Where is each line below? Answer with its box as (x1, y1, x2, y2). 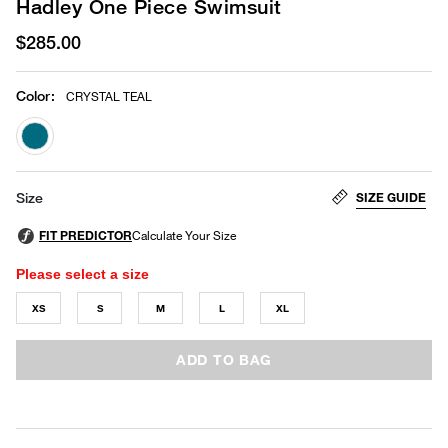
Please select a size (16, 265, 149, 282)
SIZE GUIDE (356, 189, 426, 205)
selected (34, 158, 94, 176)
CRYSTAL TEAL (66, 88, 152, 104)
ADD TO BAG (176, 350, 272, 368)
